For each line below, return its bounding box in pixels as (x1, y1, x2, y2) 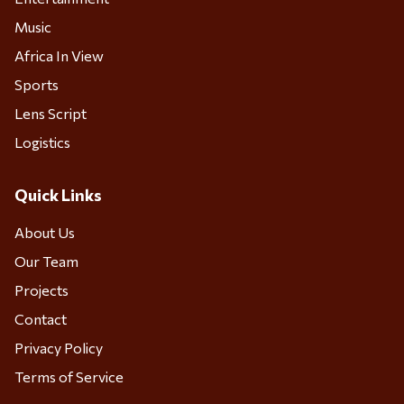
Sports (14, 75, 59, 93)
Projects (14, 280, 69, 298)
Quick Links (14, 184, 102, 205)
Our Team (14, 252, 78, 270)
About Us (14, 223, 75, 241)
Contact (14, 309, 67, 327)
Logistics (14, 133, 70, 151)
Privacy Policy (14, 338, 103, 356)
